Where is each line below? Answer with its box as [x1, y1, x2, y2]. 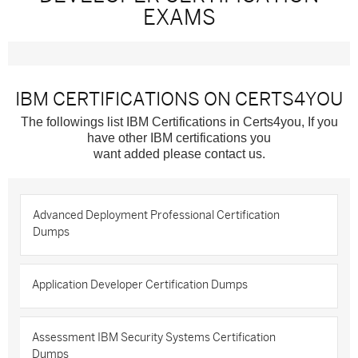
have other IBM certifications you [87, 131, 271, 145]
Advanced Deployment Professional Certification [33, 209, 280, 221]
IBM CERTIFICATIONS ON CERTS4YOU [15, 89, 343, 109]
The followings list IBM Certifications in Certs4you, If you [20, 115, 338, 129]
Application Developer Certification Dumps [32, 279, 248, 291]
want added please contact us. [93, 147, 265, 161]
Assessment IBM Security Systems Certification [32, 332, 276, 344]
